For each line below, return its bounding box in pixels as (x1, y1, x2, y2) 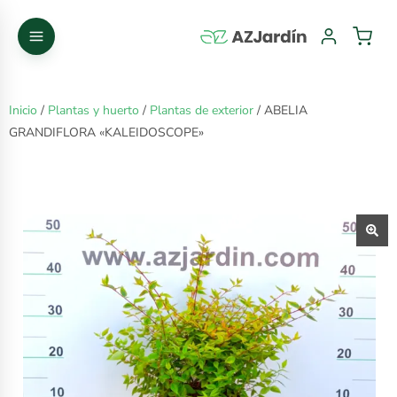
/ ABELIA (253, 102, 307, 119)
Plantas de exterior (150, 102, 253, 119)
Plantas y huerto (48, 102, 139, 119)
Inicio (9, 102, 37, 119)
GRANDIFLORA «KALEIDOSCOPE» (9, 124, 204, 141)
